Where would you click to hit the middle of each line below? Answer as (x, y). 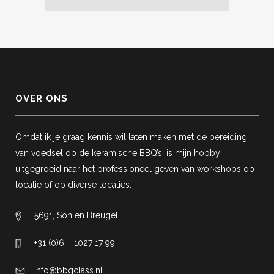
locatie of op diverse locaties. (73, 184)
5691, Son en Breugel (76, 215)
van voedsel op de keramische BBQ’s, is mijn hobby (118, 153)
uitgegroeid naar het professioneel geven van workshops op (135, 168)
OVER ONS (42, 98)
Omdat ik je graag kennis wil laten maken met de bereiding (131, 137)
